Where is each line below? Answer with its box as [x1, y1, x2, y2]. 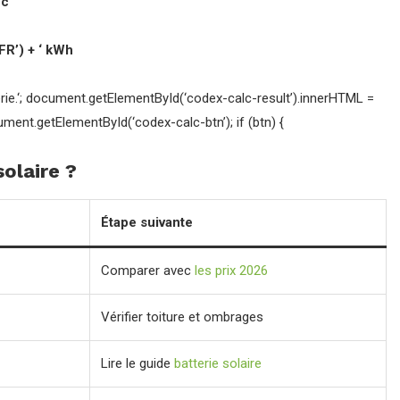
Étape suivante [101, 214, 193, 230]
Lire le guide [101, 355, 174, 371]
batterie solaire [174, 355, 262, 371]
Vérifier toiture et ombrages [101, 309, 263, 325]
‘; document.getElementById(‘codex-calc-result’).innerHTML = [17, 90, 374, 106]
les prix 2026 [195, 262, 268, 279]
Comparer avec [101, 262, 195, 279]
